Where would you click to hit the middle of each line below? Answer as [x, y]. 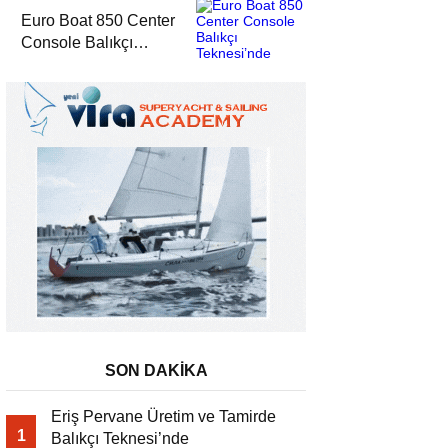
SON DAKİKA [156, 371]
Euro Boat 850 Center [98, 21]
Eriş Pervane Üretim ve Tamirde [163, 417]
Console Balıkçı [77, 43]
